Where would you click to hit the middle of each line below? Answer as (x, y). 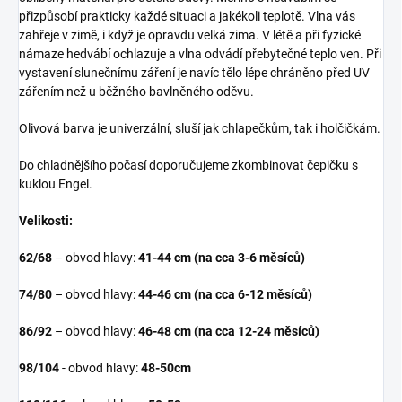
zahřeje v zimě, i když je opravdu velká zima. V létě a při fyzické (190, 35)
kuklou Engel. (56, 184)
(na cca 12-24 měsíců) (257, 331)
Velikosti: (46, 220)
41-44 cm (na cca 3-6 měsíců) (222, 257)
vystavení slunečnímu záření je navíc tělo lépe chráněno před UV (194, 72)
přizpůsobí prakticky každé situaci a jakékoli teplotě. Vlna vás (187, 16)
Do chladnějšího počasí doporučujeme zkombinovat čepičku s (188, 165)
